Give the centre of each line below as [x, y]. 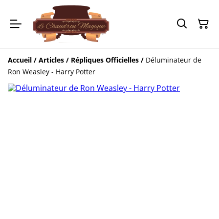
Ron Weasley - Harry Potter [52, 72]
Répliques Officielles [105, 60]
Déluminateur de [174, 60]
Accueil [20, 60]
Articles [51, 60]
